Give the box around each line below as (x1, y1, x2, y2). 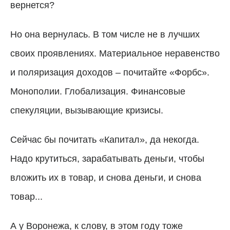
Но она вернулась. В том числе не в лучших (10, 29, 200, 40)
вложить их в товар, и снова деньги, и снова (10, 172, 201, 183)
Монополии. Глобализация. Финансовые (10, 86, 185, 97)
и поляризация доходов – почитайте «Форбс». (10, 67, 209, 78)
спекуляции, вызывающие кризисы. (10, 105, 163, 116)
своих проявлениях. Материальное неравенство (10, 48, 220, 59)
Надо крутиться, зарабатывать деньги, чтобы (10, 153, 204, 164)
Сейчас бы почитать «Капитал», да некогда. (10, 134, 199, 145)
